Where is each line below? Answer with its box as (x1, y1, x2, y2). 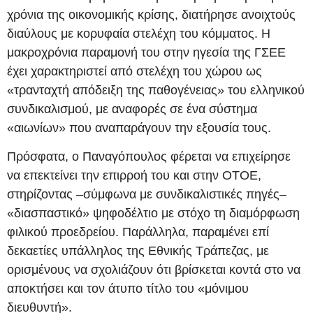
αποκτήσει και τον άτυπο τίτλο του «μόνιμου (7, 281, 249, 296)
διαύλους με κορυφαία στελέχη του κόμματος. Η (7, 26, 270, 41)
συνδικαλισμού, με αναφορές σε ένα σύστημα (7, 101, 257, 116)
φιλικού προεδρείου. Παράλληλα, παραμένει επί (7, 224, 269, 239)
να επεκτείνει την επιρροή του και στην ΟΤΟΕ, (7, 168, 261, 182)
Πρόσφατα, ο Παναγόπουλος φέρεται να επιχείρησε (7, 149, 291, 163)
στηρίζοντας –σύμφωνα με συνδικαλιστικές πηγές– (7, 187, 286, 201)
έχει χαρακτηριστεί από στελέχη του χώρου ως (7, 64, 262, 78)
